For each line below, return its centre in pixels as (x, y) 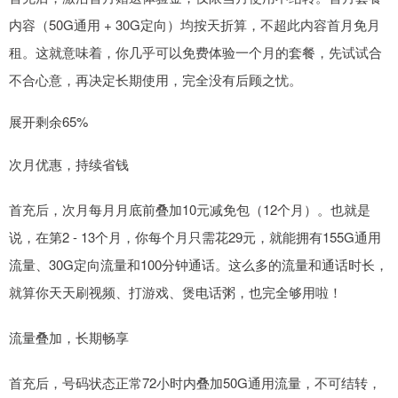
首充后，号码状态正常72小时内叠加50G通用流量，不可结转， (195, 383)
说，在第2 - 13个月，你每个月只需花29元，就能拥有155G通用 (195, 237)
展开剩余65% (48, 122)
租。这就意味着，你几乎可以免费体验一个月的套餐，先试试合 (195, 52)
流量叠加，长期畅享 (69, 338)
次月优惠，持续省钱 (69, 164)
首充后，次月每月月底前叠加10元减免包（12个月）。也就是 (190, 210)
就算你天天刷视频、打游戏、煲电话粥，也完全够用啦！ (175, 292)
